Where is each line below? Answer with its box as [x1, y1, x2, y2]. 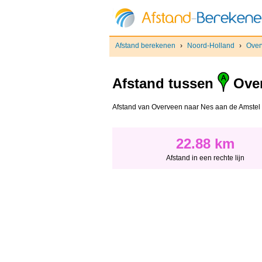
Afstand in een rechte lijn [166, 154, 244, 163]
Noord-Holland [187, 42, 235, 50]
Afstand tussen [112, 75, 218, 92]
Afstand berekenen [115, 42, 175, 50]
